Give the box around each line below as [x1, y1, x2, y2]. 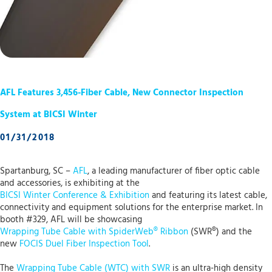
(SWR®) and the [188, 225, 252, 240]
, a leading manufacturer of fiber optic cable [87, 164, 260, 179]
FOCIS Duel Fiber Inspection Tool [19, 237, 149, 252]
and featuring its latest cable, [149, 188, 267, 203]
